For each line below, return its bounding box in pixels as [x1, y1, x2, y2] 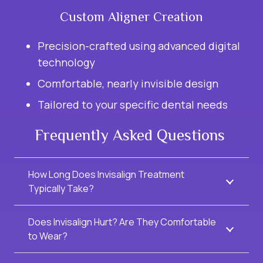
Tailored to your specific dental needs [38, 97, 228, 112]
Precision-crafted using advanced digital [38, 39, 240, 53]
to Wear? [28, 230, 68, 243]
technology [38, 55, 95, 70]
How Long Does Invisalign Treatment [28, 168, 184, 181]
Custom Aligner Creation [60, 9, 203, 25]
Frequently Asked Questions [34, 126, 229, 144]
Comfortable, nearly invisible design [38, 76, 218, 91]
